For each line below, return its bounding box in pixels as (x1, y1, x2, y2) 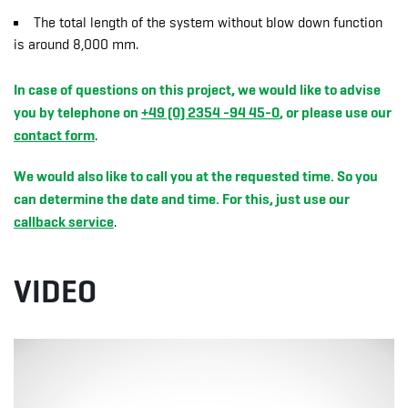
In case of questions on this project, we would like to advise (14, 81, 381, 97)
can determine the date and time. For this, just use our (14, 190, 350, 207)
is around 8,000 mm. (14, 36, 138, 53)
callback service (14, 213, 114, 229)
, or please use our (280, 104, 392, 120)
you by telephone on (14, 104, 141, 120)
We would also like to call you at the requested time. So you (14, 168, 378, 184)
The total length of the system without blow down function (34, 15, 382, 31)
